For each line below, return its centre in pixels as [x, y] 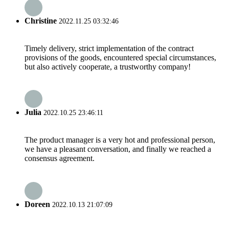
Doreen [37, 204]
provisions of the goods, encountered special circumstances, [120, 57]
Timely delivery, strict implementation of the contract [109, 48]
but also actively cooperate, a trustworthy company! [108, 66]
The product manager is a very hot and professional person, [120, 140]
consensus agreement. [60, 158]
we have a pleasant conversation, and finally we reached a [118, 149]
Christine [41, 20]
